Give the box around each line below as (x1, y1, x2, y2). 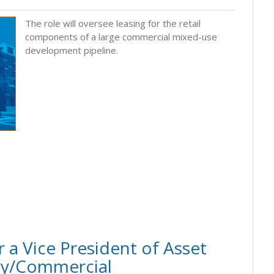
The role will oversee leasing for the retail (25, 17, 201, 29)
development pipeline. (25, 43, 118, 56)
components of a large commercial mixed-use (25, 30, 217, 43)
